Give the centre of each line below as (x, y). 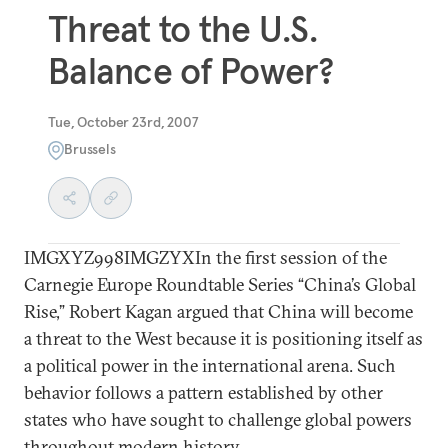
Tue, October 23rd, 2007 (123, 121)
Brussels (90, 148)
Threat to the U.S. (183, 29)
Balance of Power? (191, 71)
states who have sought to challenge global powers (218, 419)
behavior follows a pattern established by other (203, 392)
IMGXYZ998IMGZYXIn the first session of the (205, 257)
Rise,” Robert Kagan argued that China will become (218, 311)
